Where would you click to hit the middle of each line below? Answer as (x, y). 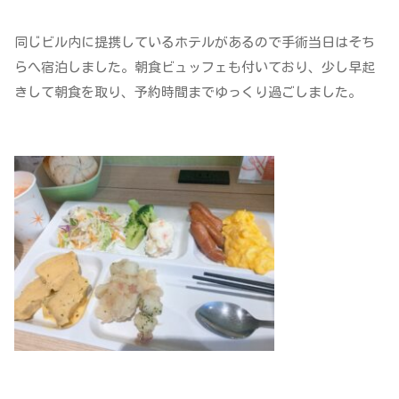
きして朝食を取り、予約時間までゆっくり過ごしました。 (188, 93)
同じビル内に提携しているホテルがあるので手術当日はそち (195, 43)
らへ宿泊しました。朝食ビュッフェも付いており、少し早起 (195, 68)
